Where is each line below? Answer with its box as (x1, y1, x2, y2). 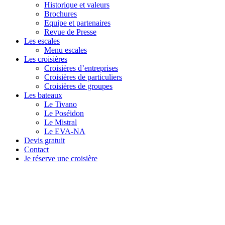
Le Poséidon (44, 108, 84, 118)
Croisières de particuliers (44, 72, 122, 81)
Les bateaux (24, 90, 62, 99)
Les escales (24, 36, 60, 45)
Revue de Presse (44, 27, 96, 36)
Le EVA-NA (44, 127, 85, 136)
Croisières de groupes (44, 81, 113, 90)
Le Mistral (44, 118, 77, 127)
